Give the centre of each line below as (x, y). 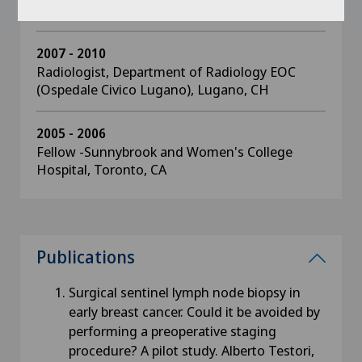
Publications (86, 257)
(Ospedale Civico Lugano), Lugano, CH (153, 89)
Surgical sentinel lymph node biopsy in (185, 292)
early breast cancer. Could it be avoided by (194, 311)
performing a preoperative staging (173, 331)
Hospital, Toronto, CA (101, 169)
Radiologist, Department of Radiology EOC (166, 72)
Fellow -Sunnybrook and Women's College (164, 152)
